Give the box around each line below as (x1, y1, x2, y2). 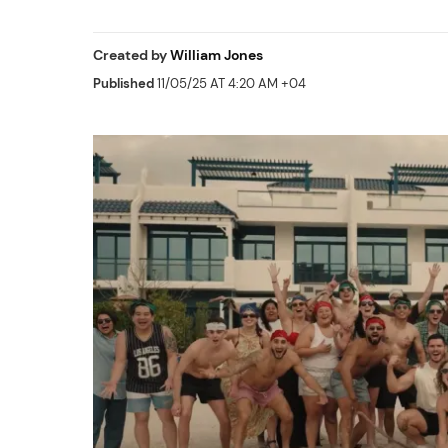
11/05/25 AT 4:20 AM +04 (154, 75, 306, 92)
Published (93, 75, 154, 92)
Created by (93, 46, 167, 64)
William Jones (170, 46, 263, 64)
